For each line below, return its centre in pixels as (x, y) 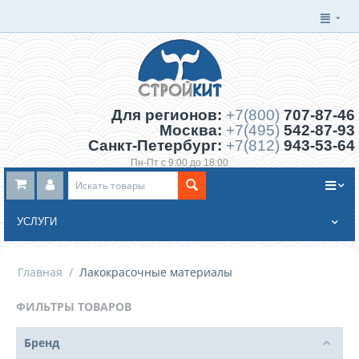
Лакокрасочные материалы (156, 272)
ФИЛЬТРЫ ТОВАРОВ (74, 307)
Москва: (193, 131)
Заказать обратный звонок (179, 175)
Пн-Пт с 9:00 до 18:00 (179, 163)
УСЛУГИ (37, 222)
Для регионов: (169, 115)
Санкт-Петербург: (157, 146)
